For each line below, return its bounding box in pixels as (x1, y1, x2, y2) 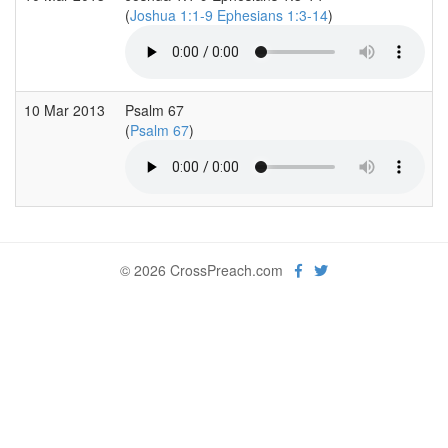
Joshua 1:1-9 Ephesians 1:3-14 (130, 4, 328, 25)
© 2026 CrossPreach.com (120, 259, 295, 280)
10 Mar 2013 (24, 99, 109, 120)
